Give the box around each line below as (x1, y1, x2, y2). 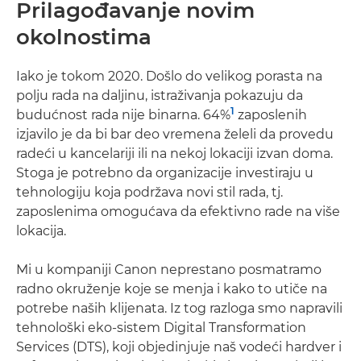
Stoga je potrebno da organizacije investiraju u (16, 165, 313, 180)
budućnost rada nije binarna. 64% (16, 107, 230, 122)
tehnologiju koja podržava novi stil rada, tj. (16, 185, 283, 200)
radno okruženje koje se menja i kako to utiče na (16, 281, 327, 297)
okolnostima (16, 24, 151, 50)
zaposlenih (234, 107, 307, 122)
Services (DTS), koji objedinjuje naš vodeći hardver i (16, 339, 342, 355)
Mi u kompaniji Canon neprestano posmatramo (16, 262, 322, 277)
